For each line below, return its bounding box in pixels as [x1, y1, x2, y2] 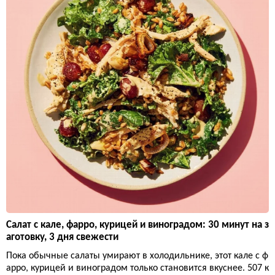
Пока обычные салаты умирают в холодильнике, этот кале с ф [6, 251, 268, 261]
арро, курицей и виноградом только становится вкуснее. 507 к [6, 263, 269, 274]
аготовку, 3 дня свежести [6, 232, 118, 243]
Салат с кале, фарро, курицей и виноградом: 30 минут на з [6, 220, 269, 231]
